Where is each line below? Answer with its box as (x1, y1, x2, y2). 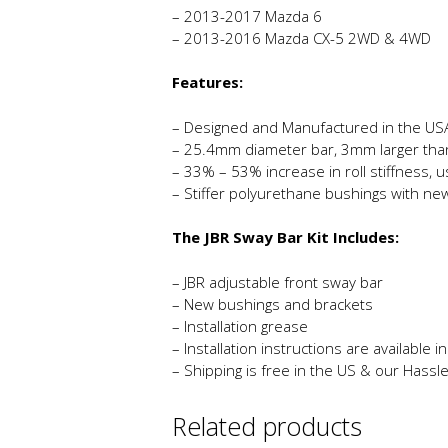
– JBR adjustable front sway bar (172, 271, 383, 292)
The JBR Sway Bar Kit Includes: (172, 227, 399, 248)
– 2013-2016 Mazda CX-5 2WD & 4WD (172, 27, 431, 48)
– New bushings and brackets (172, 293, 373, 314)
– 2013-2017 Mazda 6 (172, 5, 322, 26)
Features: (172, 72, 243, 93)
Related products (172, 408, 362, 443)
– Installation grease (172, 315, 308, 336)
